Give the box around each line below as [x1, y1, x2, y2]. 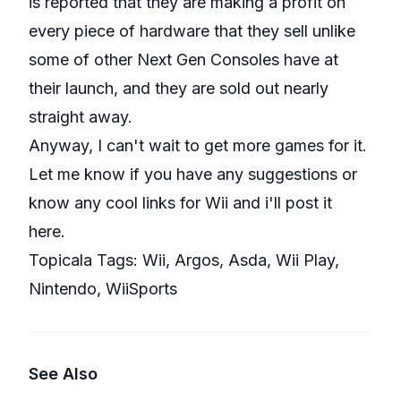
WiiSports [106, 279, 177, 298]
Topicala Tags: [29, 251, 142, 269]
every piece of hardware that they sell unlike [29, 21, 355, 40]
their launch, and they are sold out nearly [29, 79, 328, 98]
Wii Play [276, 251, 335, 269]
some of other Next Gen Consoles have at [29, 50, 338, 69]
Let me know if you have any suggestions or [29, 165, 357, 183]
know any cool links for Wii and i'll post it [29, 193, 332, 212]
